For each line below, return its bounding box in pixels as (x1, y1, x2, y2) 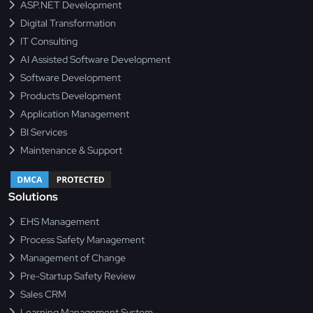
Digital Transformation (20, 17, 116, 30)
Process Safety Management (20, 233, 145, 247)
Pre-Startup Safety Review (20, 270, 136, 283)
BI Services (20, 126, 67, 139)
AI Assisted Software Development (20, 53, 170, 66)
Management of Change (20, 252, 126, 265)
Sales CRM (20, 288, 66, 301)
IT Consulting (20, 35, 78, 48)
